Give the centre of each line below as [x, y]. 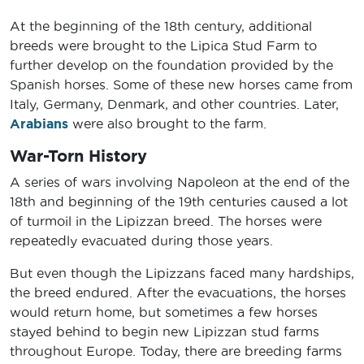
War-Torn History [78, 155]
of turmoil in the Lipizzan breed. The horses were [166, 221]
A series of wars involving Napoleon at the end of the [180, 182]
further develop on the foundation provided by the [171, 65]
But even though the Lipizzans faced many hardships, [182, 273]
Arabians [39, 123]
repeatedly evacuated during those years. [143, 240]
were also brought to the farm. [167, 123]
